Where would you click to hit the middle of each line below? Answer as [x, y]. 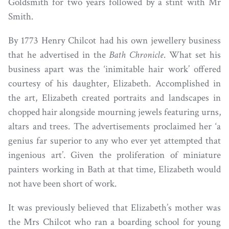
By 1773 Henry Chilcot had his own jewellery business [114, 41]
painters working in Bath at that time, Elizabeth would [114, 170]
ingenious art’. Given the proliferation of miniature [114, 155]
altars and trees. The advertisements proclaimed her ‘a [114, 127]
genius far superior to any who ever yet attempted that [114, 141]
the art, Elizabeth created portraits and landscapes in [114, 98]
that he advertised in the [59, 55]
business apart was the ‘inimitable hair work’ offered [114, 70]
